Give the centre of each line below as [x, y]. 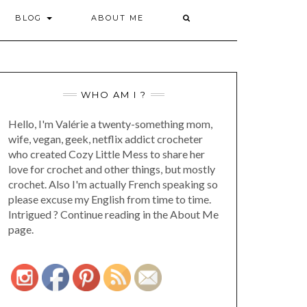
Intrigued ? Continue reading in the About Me [113, 214]
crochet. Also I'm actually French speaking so [113, 184]
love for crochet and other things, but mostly [112, 169]
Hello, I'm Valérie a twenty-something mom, [110, 124]
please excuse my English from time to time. [110, 199]
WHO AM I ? [114, 95]
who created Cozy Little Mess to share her [107, 154]
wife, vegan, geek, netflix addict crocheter [106, 139]
